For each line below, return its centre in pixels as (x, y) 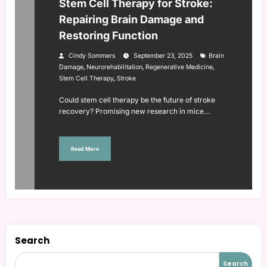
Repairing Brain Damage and (131, 20)
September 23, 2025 (163, 56)
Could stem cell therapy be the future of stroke (137, 100)
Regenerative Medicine (179, 67)
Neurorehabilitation (114, 67)
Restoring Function (108, 36)
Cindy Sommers (92, 56)
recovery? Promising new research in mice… (134, 111)
